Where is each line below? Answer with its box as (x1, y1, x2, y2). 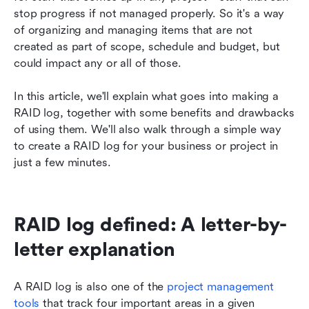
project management (167, 280, 274, 294)
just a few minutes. (14, 156, 111, 170)
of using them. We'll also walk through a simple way (14, 123, 281, 137)
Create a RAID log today (28, 33, 157, 47)
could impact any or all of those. (14, 57, 181, 70)
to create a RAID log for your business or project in (14, 139, 279, 153)
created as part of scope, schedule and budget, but (14, 40, 280, 54)
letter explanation (14, 239, 176, 261)
